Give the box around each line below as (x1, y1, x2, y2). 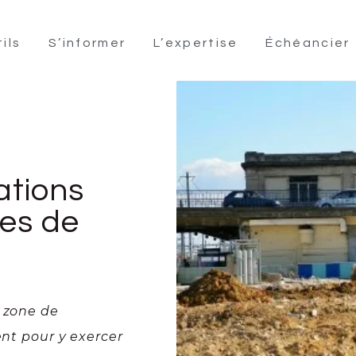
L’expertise (153, 36, 238, 49)
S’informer (48, 36, 126, 49)
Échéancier (265, 36, 350, 49)
